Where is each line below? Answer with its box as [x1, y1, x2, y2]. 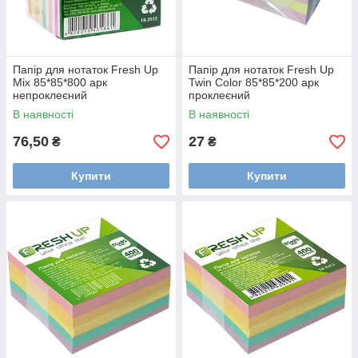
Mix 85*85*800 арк [13, 76, 107, 89]
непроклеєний [13, 89, 87, 102]
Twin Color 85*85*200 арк [189, 76, 319, 89]
